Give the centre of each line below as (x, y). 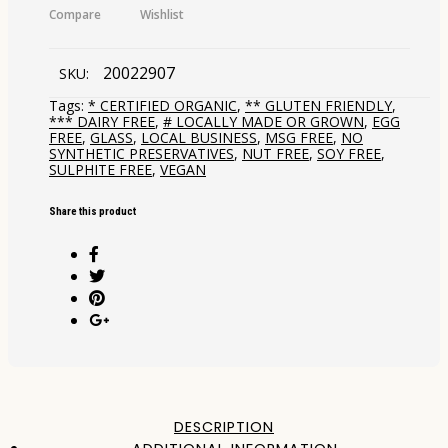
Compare (75, 15)
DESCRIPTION (224, 426)
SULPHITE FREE (100, 170)
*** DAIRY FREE (102, 122)
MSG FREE (299, 138)
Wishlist (162, 15)
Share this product (92, 211)
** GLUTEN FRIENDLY (318, 106)
